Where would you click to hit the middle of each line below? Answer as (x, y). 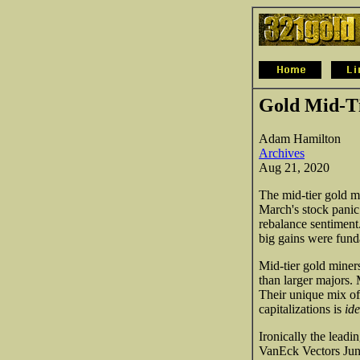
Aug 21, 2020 (294, 167)
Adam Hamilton (300, 138)
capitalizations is (302, 309)
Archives (282, 153)
